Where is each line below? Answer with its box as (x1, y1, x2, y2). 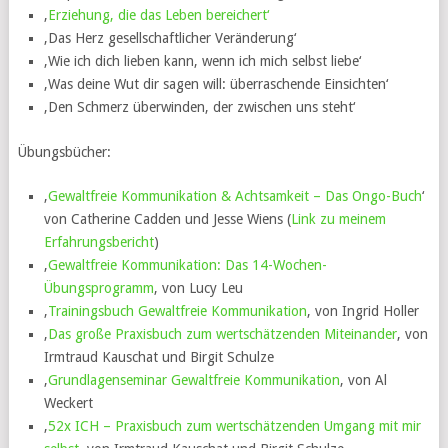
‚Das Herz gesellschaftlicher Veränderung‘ (44, 30, 297, 47)
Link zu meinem (291, 211, 387, 227)
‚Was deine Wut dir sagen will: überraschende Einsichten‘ (44, 76, 389, 93)
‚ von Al (340, 372, 388, 388)
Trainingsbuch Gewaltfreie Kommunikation (48, 303, 308, 319)
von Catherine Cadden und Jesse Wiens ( (44, 211, 292, 227)
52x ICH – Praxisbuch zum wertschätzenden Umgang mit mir (48, 418, 422, 434)
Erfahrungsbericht (44, 234, 155, 250)
